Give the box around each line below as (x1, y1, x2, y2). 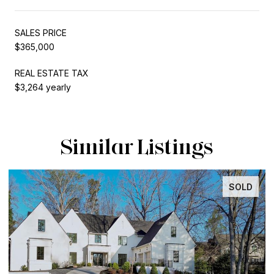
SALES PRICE (15, 27, 67, 38)
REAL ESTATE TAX (15, 67, 89, 78)
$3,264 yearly (15, 81, 71, 92)
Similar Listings (61, 132, 213, 160)
